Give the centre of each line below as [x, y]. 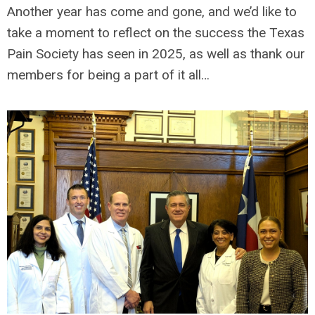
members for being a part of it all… [108, 75]
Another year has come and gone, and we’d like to [152, 12]
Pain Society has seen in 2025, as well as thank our [156, 54]
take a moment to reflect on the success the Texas [156, 33]
